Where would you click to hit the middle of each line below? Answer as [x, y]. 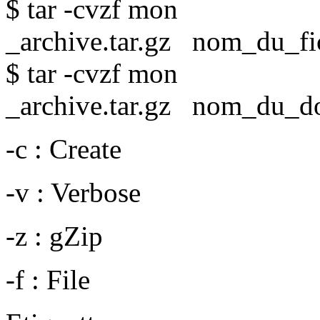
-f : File [48, 280]
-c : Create [64, 149]
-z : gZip [54, 236]
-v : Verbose [73, 193]
